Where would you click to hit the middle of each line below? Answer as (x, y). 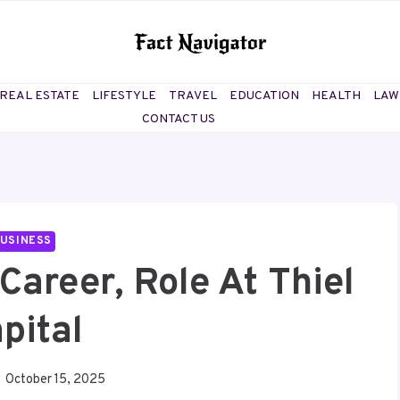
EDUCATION (265, 96)
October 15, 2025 (56, 380)
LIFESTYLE (125, 96)
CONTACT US (179, 120)
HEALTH (337, 96)
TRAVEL (193, 96)
